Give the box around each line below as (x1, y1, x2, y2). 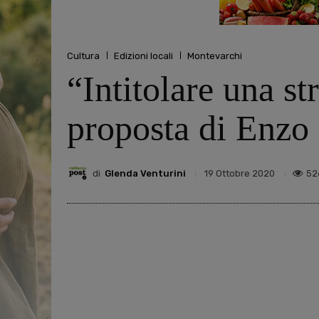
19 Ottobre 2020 (204, 168, 275, 179)
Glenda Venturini (105, 167, 186, 179)
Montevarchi (187, 50, 242, 61)
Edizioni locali (114, 50, 173, 61)
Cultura (67, 50, 100, 61)
